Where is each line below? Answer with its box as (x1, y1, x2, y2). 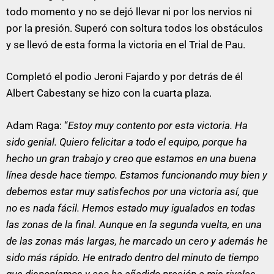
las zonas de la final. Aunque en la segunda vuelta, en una (6, 218, 262, 231)
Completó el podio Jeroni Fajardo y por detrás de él (6, 70, 243, 83)
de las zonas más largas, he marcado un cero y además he (6, 234, 268, 247)
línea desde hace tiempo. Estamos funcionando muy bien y (6, 168, 267, 181)
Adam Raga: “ (6, 119, 68, 131)
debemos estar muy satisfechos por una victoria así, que (6, 185, 259, 198)
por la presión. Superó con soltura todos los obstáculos (6, 21, 263, 34)
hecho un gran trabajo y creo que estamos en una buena (6, 152, 256, 165)
